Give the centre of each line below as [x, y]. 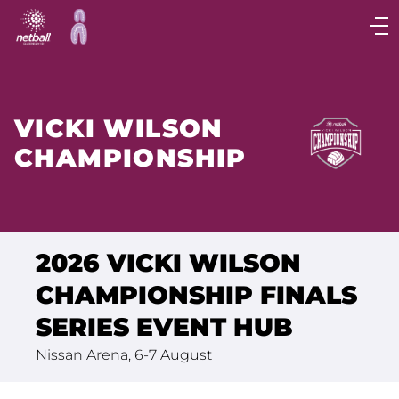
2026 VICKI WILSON [168, 263]
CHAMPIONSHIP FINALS [196, 295]
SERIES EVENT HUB [164, 327]
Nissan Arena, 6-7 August [124, 355]
